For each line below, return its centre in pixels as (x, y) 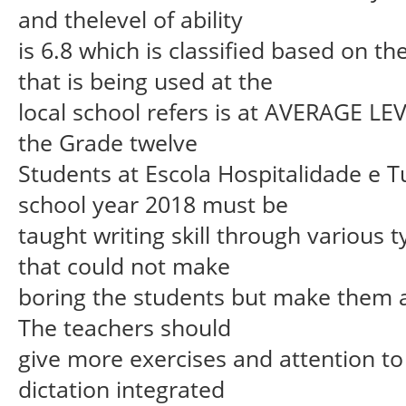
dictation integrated (121, 388)
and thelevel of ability (130, 19)
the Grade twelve (108, 142)
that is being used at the (145, 80)
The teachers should (125, 327)
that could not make (124, 265)
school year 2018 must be (153, 203)
